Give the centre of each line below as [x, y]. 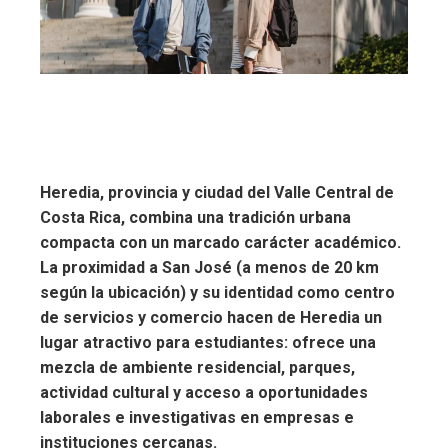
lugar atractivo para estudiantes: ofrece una [208, 343]
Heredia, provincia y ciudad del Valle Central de [217, 193]
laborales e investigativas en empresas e [197, 418]
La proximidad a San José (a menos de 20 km [209, 268]
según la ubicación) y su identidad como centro [217, 293]
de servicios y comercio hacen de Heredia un [211, 318]
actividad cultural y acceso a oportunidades [204, 393]
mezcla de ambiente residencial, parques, [197, 368]
